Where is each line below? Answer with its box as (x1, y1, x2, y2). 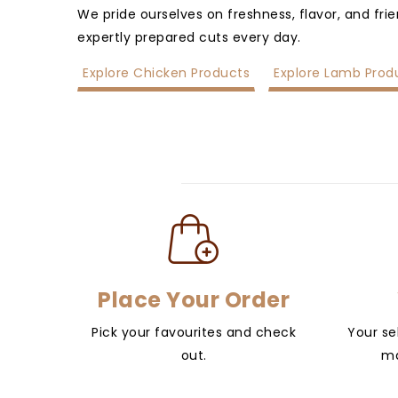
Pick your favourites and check (92, 323, 297, 342)
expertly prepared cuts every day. (77, 28, 301, 46)
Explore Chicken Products (83, 63, 250, 82)
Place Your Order (98, 285, 291, 315)
